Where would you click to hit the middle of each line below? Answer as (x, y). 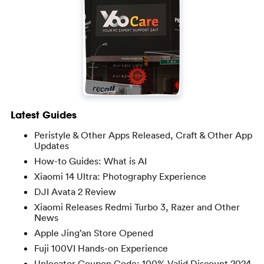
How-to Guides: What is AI (90, 161)
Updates (51, 146)
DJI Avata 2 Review (75, 192)
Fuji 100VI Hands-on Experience (101, 248)
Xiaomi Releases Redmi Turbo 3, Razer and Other (137, 207)
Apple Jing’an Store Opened (93, 233)
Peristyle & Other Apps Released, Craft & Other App (143, 135)
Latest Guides (43, 115)
